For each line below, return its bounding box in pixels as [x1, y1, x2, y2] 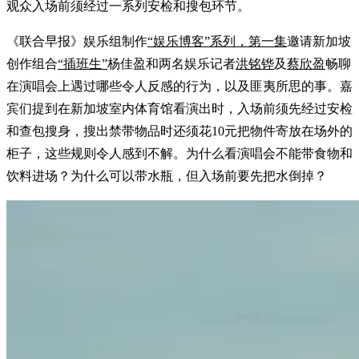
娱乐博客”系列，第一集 [153, 34, 287, 48]
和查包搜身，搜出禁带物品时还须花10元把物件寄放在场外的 [6, 123, 353, 138]
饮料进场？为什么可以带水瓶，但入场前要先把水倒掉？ [6, 168, 327, 183]
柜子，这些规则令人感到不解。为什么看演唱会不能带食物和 [6, 146, 353, 160]
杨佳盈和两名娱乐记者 [107, 56, 236, 71]
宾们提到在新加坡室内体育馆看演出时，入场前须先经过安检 [6, 101, 353, 115]
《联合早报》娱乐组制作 [6, 34, 147, 48]
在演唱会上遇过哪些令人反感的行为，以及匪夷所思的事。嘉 [6, 79, 353, 93]
